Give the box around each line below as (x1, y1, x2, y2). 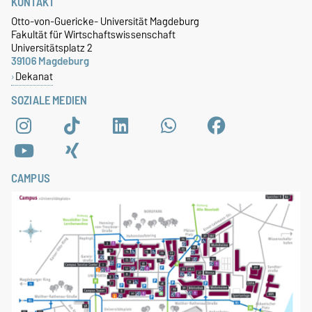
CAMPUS (11, 169, 50, 189)
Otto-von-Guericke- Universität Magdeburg (11, 13, 199, 31)
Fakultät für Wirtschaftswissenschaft (11, 26, 175, 44)
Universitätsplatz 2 (11, 39, 93, 57)
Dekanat (15, 68, 53, 86)
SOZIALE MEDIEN (11, 91, 88, 111)
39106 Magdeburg (11, 52, 89, 70)
